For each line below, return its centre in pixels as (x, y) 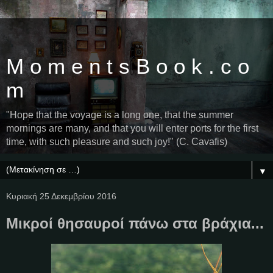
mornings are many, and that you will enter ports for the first (132, 128)
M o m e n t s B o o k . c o (128, 66)
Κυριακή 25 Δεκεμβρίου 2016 (61, 196)
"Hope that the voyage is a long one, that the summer (120, 115)
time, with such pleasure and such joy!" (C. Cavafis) (117, 142)
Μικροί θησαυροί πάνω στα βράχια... (135, 223)
